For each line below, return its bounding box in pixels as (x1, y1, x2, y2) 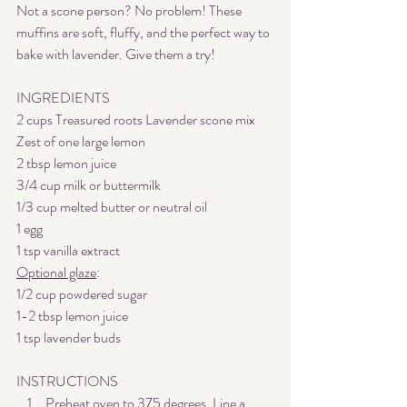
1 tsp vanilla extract (16, 240, 120, 262)
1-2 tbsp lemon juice (16, 305, 128, 327)
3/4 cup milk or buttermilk (16, 174, 161, 196)
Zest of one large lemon (16, 131, 145, 153)
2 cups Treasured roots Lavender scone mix (16, 109, 255, 131)
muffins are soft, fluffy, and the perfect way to (16, 22, 273, 44)
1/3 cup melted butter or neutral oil (16, 196, 207, 218)
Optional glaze (16, 262, 96, 283)
